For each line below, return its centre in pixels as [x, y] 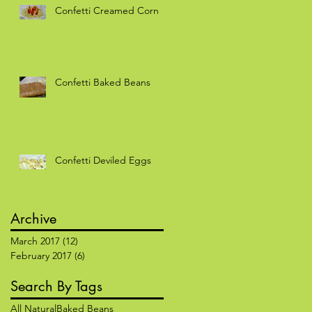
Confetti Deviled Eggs [103, 160]
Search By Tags [56, 286]
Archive [33, 218]
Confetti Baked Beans [103, 82]
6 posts [101, 255]
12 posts [96, 241]
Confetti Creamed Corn [107, 10]
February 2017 [41, 255]
